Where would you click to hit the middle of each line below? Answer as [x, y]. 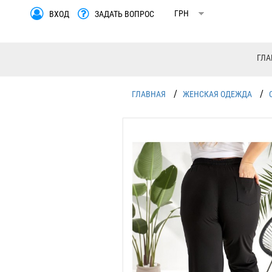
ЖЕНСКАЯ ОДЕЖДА [217, 94]
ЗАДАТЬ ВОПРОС [124, 14]
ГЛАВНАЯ [148, 94]
